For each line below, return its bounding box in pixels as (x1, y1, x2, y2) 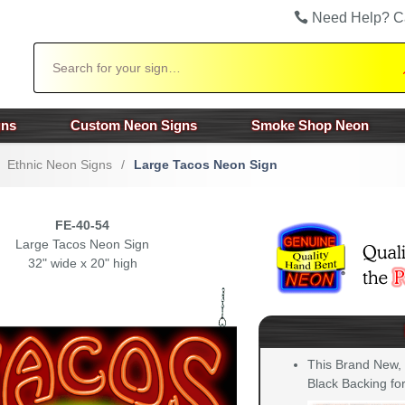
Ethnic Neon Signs (7, 157, 112, 172)
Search (32, 43, 73, 58)
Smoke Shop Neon (251, 118, 369, 133)
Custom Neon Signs (71, 118, 197, 133)
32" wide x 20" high (27, 256, 137, 270)
